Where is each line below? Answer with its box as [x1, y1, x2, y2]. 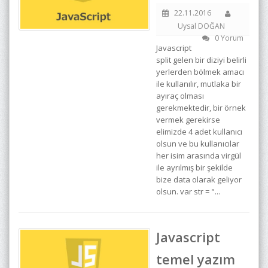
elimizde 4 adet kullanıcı [156, 126, 242, 137]
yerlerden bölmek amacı [156, 66, 244, 77]
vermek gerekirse [156, 114, 220, 125]
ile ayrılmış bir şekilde [156, 162, 233, 173]
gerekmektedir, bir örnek [156, 102, 246, 113]
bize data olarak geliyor [156, 174, 242, 185]
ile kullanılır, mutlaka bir [156, 78, 241, 89]
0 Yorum [209, 33, 243, 43]
